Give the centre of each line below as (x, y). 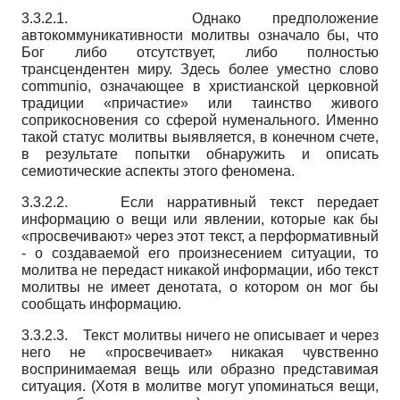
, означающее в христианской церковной (233, 86)
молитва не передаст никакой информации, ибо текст (200, 270)
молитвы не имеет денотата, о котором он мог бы (200, 287)
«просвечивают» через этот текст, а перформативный (200, 236)
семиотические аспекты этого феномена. (158, 171)
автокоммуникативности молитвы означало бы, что (200, 35)
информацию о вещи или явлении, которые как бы (200, 219)
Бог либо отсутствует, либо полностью (200, 52)
